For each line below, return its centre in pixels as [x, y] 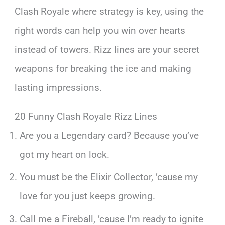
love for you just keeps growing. [87, 196]
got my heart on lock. [64, 154]
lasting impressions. [59, 87]
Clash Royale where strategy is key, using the [109, 11]
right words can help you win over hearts [100, 30]
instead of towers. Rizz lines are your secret [107, 49]
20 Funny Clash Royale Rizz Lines [86, 116]
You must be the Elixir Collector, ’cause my [108, 177]
